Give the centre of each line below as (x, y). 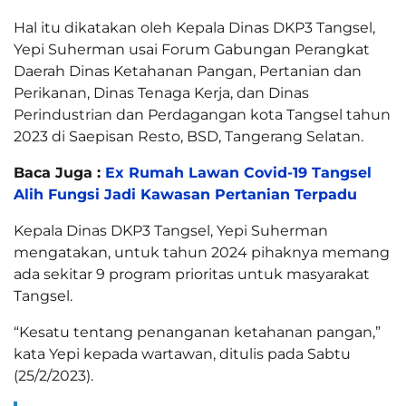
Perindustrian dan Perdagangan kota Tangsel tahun (202, 114)
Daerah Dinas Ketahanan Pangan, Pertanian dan (188, 71)
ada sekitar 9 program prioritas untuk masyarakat (192, 274)
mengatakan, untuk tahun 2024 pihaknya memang (202, 252)
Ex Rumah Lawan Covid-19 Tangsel (238, 172)
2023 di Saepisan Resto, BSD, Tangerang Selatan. (188, 136)
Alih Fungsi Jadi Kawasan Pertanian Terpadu (188, 194)
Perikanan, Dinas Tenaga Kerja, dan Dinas (161, 92)
